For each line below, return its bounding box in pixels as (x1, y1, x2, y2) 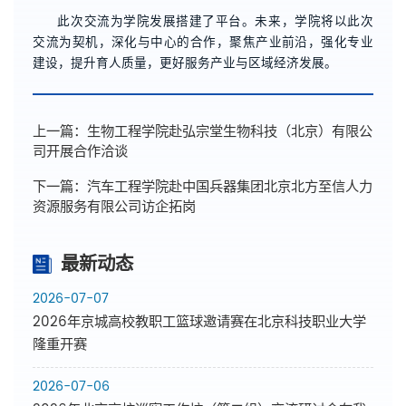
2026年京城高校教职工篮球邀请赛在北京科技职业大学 (33, 310, 367, 333)
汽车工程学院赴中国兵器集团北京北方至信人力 (87, 175, 373, 198)
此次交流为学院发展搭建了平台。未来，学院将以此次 (57, 11, 373, 32)
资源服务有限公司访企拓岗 (33, 195, 197, 218)
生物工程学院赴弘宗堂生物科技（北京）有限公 (87, 120, 373, 143)
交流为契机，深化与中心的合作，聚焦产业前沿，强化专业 (33, 32, 373, 53)
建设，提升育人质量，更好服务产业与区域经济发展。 (33, 53, 338, 73)
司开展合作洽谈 (33, 140, 129, 163)
